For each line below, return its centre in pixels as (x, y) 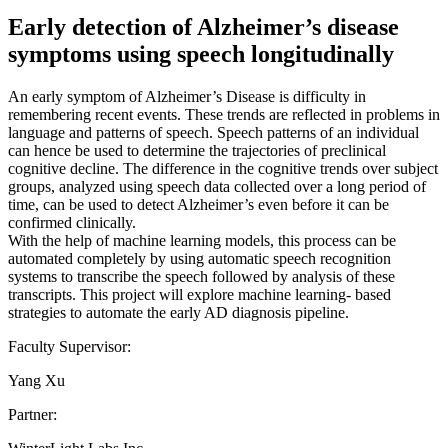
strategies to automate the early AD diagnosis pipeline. (178, 312)
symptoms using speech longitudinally (201, 53)
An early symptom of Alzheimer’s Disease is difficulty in (187, 96)
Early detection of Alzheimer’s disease (203, 26)
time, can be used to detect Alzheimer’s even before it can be (198, 204)
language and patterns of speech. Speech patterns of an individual (213, 132)
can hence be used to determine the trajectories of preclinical (197, 150)
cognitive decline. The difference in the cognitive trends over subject (223, 168)
